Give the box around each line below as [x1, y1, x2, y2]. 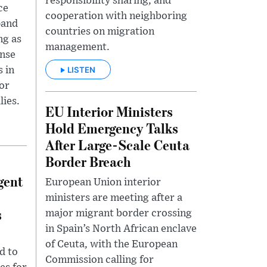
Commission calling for [45, 254, 154, 265]
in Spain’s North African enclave [45, 223, 197, 234]
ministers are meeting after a [45, 192, 182, 203]
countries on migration [45, 26, 154, 38]
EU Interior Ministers [45, 101, 173, 120]
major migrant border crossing [45, 207, 192, 219]
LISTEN [67, 64, 95, 74]
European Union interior [45, 176, 161, 188]
